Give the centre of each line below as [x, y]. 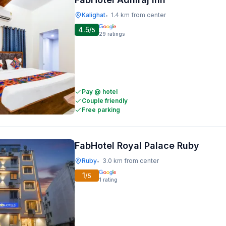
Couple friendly [105, 101]
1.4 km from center [138, 15]
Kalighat [94, 15]
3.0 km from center [131, 161]
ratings [116, 34]
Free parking [101, 110]
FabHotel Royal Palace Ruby [137, 146]
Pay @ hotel [100, 92]
